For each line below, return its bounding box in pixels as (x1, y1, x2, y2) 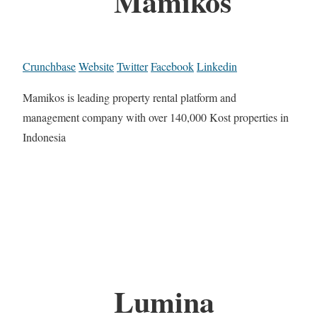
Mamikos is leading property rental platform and (23, 90, 236, 105)
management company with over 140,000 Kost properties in (23, 110, 289, 125)
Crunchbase (23, 59, 76, 74)
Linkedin (197, 59, 237, 74)
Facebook (151, 59, 194, 74)
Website (79, 59, 114, 74)
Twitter (117, 59, 148, 74)
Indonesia (23, 129, 66, 145)
